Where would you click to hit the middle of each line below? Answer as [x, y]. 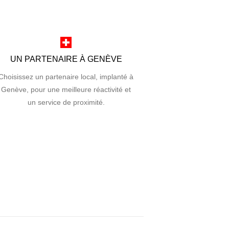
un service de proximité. [66, 102]
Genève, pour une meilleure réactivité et [66, 89]
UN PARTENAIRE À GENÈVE [66, 59]
